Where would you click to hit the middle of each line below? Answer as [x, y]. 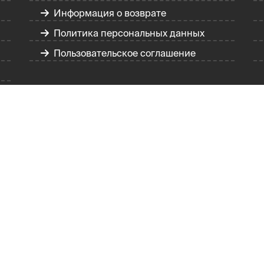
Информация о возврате [108, 13]
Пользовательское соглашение [123, 53]
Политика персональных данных [128, 33]
